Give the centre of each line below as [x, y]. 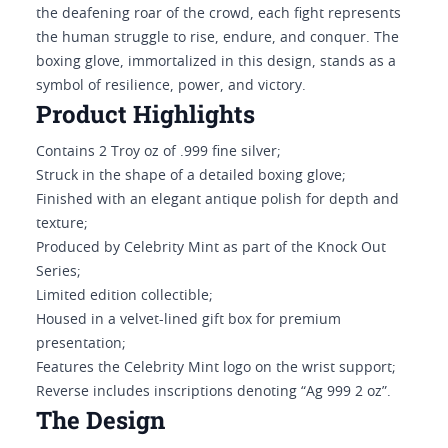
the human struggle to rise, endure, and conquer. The [217, 38]
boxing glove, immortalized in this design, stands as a [216, 62]
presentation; [81, 344]
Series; [58, 272]
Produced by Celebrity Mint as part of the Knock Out [211, 248]
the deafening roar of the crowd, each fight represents [218, 14]
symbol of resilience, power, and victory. [171, 86]
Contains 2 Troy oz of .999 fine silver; [158, 152]
